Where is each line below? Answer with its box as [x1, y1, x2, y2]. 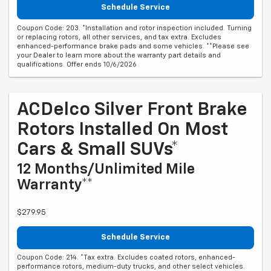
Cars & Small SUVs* [17, 140, 178, 159]
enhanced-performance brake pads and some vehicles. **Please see [17, 42, 249, 50]
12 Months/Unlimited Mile [17, 162, 195, 177]
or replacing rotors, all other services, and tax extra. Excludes [17, 33, 221, 41]
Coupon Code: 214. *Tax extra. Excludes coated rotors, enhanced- [17, 254, 235, 261]
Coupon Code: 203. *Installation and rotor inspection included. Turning [17, 24, 252, 31]
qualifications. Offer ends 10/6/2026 [17, 60, 137, 68]
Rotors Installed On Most [17, 120, 228, 139]
